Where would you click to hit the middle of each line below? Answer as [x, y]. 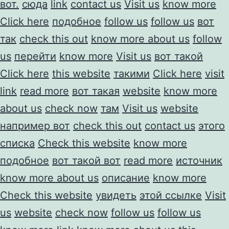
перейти [35, 56]
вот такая [96, 91]
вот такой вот [86, 160]
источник [199, 160]
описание [126, 178]
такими [132, 73]
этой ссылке [171, 195]
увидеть [116, 195]
